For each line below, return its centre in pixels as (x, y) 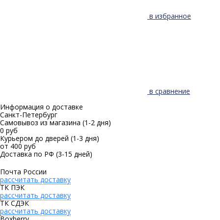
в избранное (170, 16)
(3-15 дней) (74, 154)
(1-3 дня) (85, 138)
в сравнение (170, 91)
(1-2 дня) (97, 122)
